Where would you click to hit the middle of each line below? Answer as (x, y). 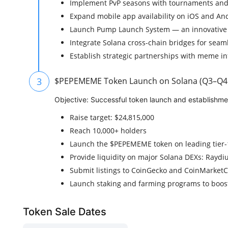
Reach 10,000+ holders (108, 131)
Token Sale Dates (65, 212)
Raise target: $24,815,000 (112, 118)
